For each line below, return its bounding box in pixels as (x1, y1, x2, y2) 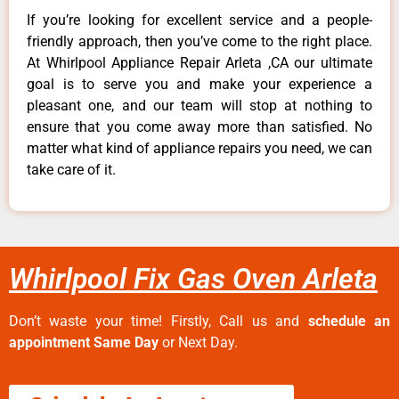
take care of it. (27, 160, 116, 178)
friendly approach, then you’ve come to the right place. (27, 32, 372, 50)
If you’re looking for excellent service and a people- (27, 11, 372, 28)
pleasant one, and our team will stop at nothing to (27, 96, 372, 114)
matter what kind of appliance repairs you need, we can (27, 139, 372, 157)
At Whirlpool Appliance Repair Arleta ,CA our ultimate (27, 53, 372, 71)
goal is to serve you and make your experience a (27, 75, 372, 93)
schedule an (307, 313, 391, 330)
